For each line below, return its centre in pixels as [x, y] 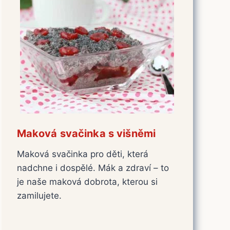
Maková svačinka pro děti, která [82, 154]
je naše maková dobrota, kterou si [87, 181]
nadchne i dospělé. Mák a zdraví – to [93, 168]
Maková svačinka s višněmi [86, 133]
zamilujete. [39, 195]
